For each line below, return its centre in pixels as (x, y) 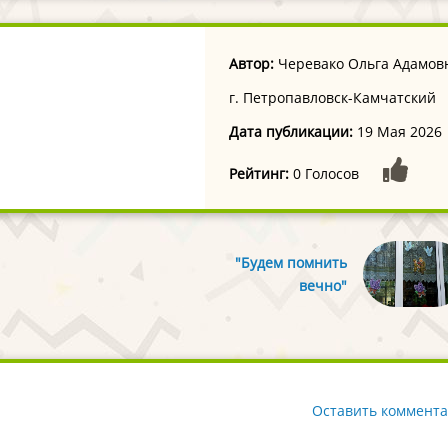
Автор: (252, 63)
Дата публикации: (291, 131)
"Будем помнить (290, 262)
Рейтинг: (259, 173)
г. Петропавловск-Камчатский (333, 97)
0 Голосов (326, 173)
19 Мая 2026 (398, 131)
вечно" (322, 285)
